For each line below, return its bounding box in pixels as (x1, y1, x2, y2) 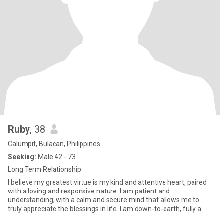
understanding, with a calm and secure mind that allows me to (8, 196, 199, 204)
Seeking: (8, 153, 36, 161)
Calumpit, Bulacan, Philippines (8, 140, 100, 148)
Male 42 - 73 (36, 153, 76, 161)
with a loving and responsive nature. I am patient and (8, 187, 170, 195)
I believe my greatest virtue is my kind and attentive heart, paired (8, 178, 207, 186)
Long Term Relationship (8, 165, 81, 173)
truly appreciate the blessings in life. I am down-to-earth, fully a (8, 205, 201, 213)
